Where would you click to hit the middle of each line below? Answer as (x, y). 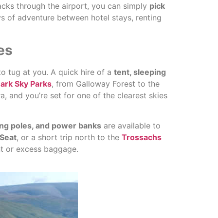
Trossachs (141, 137)
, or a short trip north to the (69, 137)
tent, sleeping (140, 72)
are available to (131, 126)
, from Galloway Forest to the (106, 83)
